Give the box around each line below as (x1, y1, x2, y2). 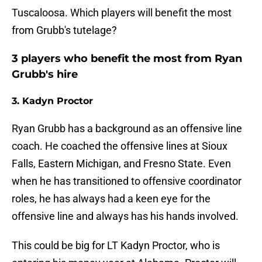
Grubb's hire (12, 68, 78, 81)
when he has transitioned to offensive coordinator (12, 175, 242, 188)
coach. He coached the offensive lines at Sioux (12, 140, 227, 153)
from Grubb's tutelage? (12, 24, 117, 37)
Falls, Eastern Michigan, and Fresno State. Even (12, 157, 231, 170)
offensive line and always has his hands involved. (12, 210, 239, 223)
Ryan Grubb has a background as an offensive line (12, 122, 242, 135)
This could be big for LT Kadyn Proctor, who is (12, 239, 220, 252)
